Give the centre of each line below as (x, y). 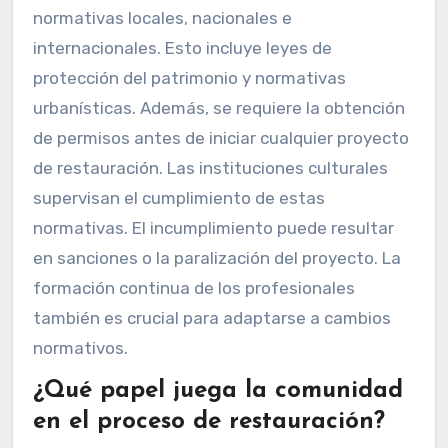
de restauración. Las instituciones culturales (210, 168)
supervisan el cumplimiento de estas (178, 198)
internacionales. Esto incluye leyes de (182, 48)
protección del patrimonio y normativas (189, 78)
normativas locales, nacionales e (162, 18)
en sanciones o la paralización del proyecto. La (216, 258)
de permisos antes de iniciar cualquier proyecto (220, 138)
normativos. (80, 348)
